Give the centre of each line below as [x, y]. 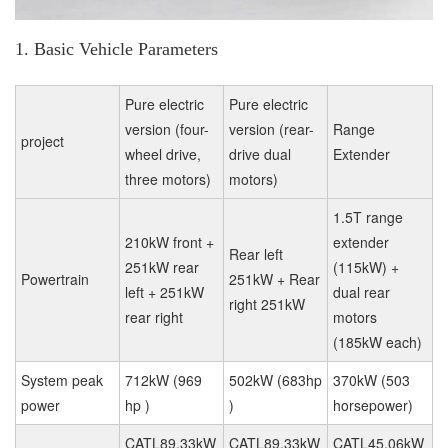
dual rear [361, 291]
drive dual [260, 153]
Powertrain [55, 278]
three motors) [168, 178]
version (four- [167, 128]
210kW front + [169, 241]
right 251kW [267, 303]
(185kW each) [377, 341]
